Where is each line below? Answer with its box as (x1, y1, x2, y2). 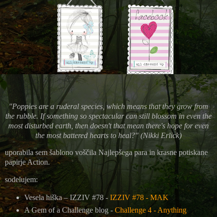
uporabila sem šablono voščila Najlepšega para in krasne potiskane (5, 148, 208, 157)
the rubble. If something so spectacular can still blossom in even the (5, 111, 212, 120)
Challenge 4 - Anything (114, 206, 186, 215)
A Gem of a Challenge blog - (24, 206, 115, 215)
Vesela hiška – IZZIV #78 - (24, 193, 110, 202)
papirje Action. (5, 158, 54, 167)
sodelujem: (5, 175, 38, 184)
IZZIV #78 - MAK (109, 193, 169, 202)
